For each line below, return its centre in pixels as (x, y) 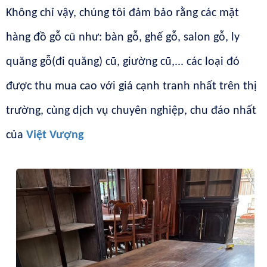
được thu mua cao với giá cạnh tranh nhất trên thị (131, 86)
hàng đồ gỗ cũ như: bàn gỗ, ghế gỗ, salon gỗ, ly (123, 38)
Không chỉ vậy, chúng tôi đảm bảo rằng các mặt (122, 13)
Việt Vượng (55, 135)
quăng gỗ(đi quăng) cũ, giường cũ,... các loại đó (123, 62)
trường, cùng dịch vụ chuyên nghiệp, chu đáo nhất (131, 111)
